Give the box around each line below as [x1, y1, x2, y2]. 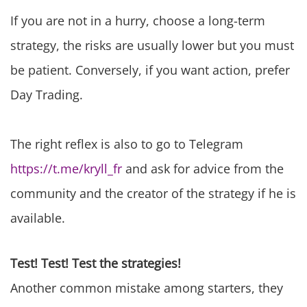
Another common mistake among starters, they [10, 280, 283, 297]
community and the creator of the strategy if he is [10, 185, 296, 202]
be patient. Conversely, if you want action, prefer [10, 62, 290, 79]
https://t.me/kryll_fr [10, 160, 122, 177]
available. [10, 210, 65, 227]
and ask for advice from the [122, 160, 284, 177]
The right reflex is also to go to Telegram [10, 136, 243, 153]
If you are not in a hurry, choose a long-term [10, 12, 265, 29]
